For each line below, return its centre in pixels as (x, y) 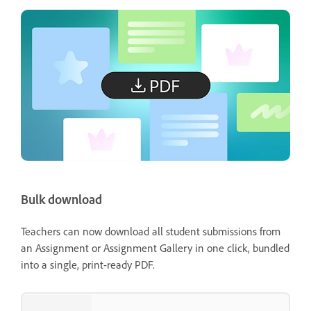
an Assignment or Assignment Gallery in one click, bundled (155, 247)
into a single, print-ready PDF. (88, 264)
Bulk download (61, 200)
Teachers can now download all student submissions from (151, 231)
